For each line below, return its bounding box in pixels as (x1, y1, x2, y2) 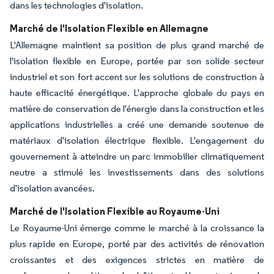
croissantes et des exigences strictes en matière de (10, 253, 264, 265)
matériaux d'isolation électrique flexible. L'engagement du (10, 134, 264, 146)
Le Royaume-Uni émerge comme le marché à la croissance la (10, 221, 264, 234)
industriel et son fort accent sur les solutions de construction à (10, 70, 264, 83)
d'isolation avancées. (10, 182, 95, 194)
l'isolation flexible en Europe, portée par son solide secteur (10, 54, 264, 67)
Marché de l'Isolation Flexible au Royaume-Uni (10, 204, 220, 217)
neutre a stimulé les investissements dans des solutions (10, 166, 264, 178)
